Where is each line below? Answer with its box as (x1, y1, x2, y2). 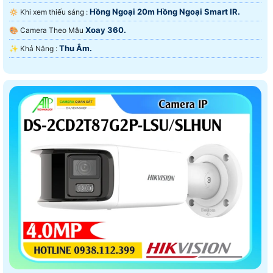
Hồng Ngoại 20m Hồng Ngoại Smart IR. (90, 7, 240, 17)
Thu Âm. (59, 43, 92, 54)
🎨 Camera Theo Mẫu (20, 26, 85, 35)
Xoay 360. (85, 25, 126, 35)
